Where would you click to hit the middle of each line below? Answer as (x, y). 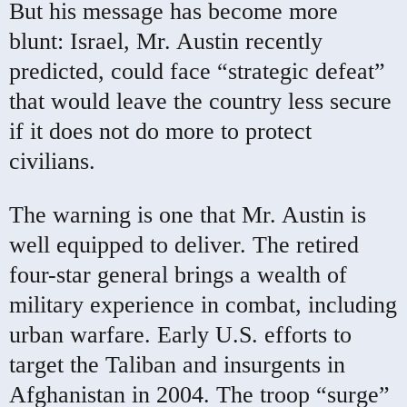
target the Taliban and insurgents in (177, 364)
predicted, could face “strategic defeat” (197, 71)
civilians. (52, 161)
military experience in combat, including (203, 304)
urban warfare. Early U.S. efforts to (180, 334)
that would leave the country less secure (200, 101)
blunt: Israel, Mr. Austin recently (166, 41)
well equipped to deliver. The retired (184, 244)
